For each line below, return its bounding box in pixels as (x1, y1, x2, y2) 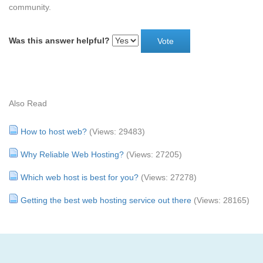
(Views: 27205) (126, 150, 182, 159)
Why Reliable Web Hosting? (21, 150, 124, 159)
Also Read (9, 99, 47, 108)
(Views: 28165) (194, 195, 249, 205)
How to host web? (21, 127, 87, 136)
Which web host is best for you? (21, 173, 139, 182)
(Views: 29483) (89, 127, 145, 136)
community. (9, 2, 51, 12)
